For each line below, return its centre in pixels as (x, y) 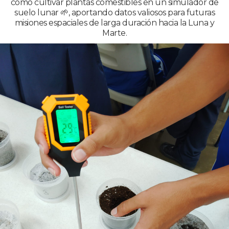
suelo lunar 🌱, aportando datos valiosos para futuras (114, 12)
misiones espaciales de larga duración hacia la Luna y (114, 22)
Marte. (114, 33)
